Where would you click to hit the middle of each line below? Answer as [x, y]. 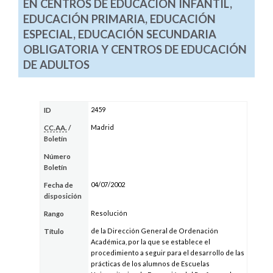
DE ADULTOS [56, 65]
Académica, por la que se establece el [150, 242]
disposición [63, 196]
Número [58, 157]
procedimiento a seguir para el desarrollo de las [167, 253]
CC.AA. [56, 128]
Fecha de [59, 185]
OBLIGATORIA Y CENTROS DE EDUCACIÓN [135, 50]
